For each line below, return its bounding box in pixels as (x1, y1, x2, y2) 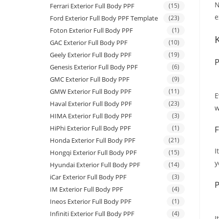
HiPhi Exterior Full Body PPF (50, 124, 131, 133)
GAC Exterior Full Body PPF (50, 38, 128, 47)
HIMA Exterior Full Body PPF (50, 111, 132, 121)
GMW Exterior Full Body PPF (50, 87, 131, 96)
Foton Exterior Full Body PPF (50, 26, 133, 35)
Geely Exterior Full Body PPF (50, 50, 131, 60)
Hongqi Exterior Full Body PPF (50, 148, 137, 157)
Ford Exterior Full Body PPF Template (50, 14, 158, 23)
